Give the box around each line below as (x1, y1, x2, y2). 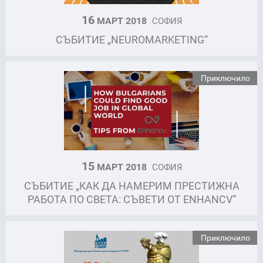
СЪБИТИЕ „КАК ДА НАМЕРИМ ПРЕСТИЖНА (23, 178, 240, 193)
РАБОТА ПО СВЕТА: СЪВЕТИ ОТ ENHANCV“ (27, 192, 236, 207)
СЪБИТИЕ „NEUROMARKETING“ (55, 32, 208, 46)
